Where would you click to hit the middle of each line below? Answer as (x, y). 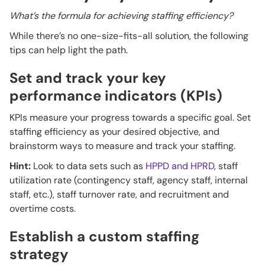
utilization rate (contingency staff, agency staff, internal (129, 180)
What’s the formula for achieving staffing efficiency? (121, 16)
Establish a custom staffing (104, 237)
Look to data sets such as (88, 166)
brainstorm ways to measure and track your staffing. (124, 146)
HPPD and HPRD (180, 166)
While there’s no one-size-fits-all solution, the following (129, 36)
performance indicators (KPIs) (116, 96)
